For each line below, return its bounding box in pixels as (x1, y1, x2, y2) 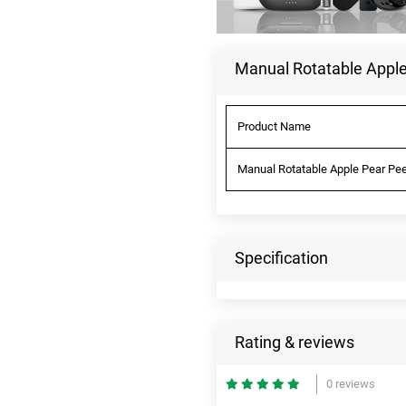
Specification (235, 247, 328, 267)
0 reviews (326, 376, 375, 391)
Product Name (237, 119, 311, 133)
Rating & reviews (235, 332, 354, 352)
